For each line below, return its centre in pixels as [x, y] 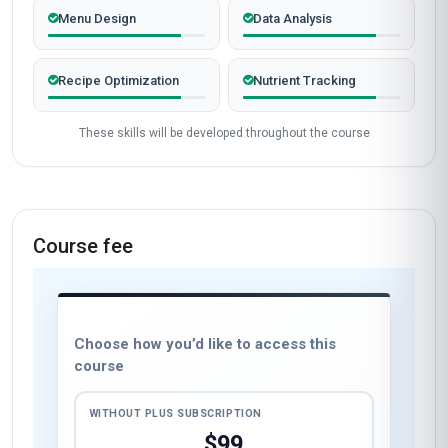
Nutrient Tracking [304, 80]
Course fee [83, 246]
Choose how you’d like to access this [205, 344]
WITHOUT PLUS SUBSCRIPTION [175, 413]
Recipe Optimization [118, 80]
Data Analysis [292, 18]
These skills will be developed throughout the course [224, 133]
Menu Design [97, 18]
